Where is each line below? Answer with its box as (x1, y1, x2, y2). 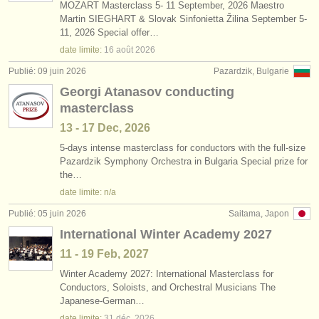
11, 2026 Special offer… (60, 27, 159, 38)
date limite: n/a (60, 187, 116, 197)
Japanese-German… (60, 296, 145, 306)
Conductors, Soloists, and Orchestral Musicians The (60, 282, 276, 293)
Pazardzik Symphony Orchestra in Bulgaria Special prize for (60, 156, 308, 167)
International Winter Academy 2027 (60, 227, 272, 241)
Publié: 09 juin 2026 (9, 66, 86, 76)
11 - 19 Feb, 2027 (60, 248, 149, 260)
